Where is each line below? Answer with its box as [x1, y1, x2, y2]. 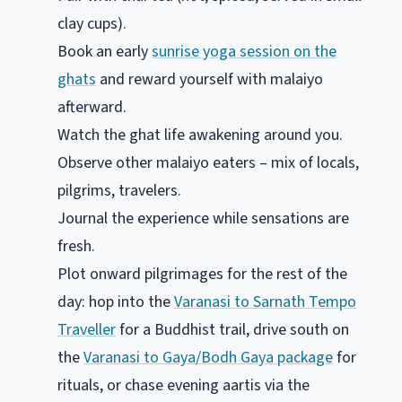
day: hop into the [57, 291, 174, 314]
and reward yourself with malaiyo [96, 68, 323, 92]
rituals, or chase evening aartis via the [57, 374, 310, 398]
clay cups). [57, 13, 127, 36]
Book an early [57, 40, 152, 64]
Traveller [57, 319, 116, 342]
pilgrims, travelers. [57, 179, 181, 203]
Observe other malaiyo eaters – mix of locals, [57, 152, 359, 175]
